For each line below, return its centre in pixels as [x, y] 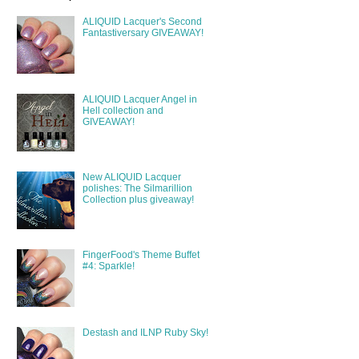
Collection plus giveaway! [138, 199]
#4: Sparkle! [108, 266]
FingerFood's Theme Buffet [141, 254]
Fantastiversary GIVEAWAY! [143, 33]
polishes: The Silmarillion [137, 188]
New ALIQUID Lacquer [131, 177]
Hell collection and [123, 111]
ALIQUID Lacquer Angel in [139, 100]
